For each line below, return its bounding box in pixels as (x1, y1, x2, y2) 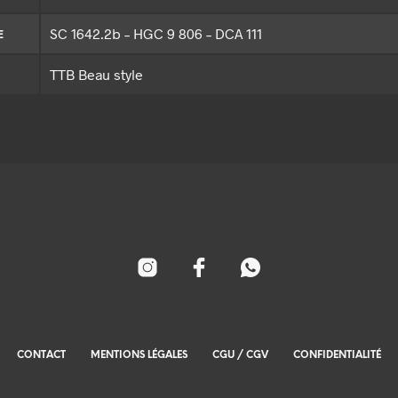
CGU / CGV (212, 350, 268, 362)
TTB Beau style (50, 66, 143, 84)
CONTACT (17, 350, 66, 362)
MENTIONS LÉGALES (91, 350, 187, 362)
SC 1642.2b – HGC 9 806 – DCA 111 (50, 25, 262, 43)
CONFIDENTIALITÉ (293, 350, 381, 362)
